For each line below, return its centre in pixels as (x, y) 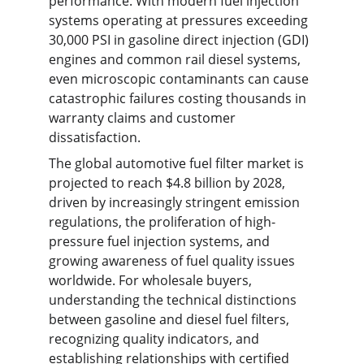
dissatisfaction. (95, 137)
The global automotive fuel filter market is (178, 163)
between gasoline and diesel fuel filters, (171, 319)
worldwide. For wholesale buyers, (152, 280)
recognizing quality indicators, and (156, 339)
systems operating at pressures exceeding (180, 20)
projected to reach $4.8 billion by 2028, (169, 183)
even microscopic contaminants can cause (180, 79)
